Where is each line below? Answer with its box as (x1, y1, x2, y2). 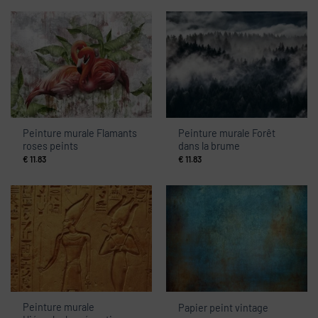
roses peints (23, 139, 79, 152)
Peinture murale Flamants (23, 126, 138, 139)
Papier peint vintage (178, 302, 269, 314)
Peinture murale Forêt (178, 126, 276, 139)
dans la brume (178, 139, 241, 152)
